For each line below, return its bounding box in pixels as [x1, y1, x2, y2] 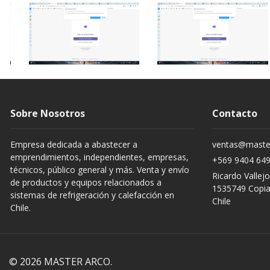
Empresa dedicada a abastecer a [10, 139, 137, 151]
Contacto [212, 107, 257, 121]
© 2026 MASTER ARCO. [9, 254, 112, 268]
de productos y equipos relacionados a [10, 177, 162, 189]
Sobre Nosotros [10, 107, 85, 121]
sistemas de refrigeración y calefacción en [10, 189, 174, 201]
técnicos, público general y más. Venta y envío [10, 164, 189, 176]
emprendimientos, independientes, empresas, [10, 151, 189, 163]
